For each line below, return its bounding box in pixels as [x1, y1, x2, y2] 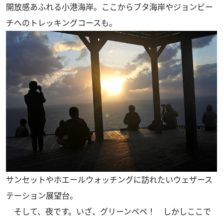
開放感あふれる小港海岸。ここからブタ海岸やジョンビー [6, 1, 213, 13]
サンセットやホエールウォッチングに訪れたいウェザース [6, 174, 213, 185]
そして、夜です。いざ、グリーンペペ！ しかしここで [6, 206, 211, 217]
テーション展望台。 [6, 190, 78, 201]
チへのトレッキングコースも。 [6, 17, 117, 29]
